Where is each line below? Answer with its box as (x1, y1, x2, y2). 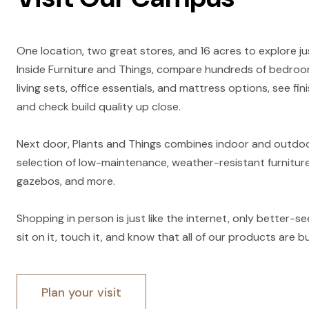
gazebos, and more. (17, 174, 118, 189)
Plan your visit (41, 284, 121, 301)
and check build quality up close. (17, 99, 183, 114)
